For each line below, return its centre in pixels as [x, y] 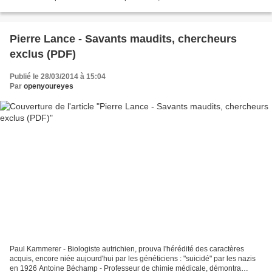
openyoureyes [49, 87]
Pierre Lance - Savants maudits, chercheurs [123, 39]
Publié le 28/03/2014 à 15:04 [58, 77]
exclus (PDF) [43, 54]
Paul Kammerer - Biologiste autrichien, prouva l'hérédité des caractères [127, 249]
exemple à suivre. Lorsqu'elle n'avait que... [80, 8]
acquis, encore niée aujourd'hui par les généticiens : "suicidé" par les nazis [133, 258]
